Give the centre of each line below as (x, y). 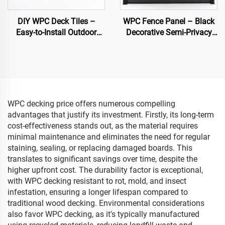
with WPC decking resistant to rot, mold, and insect (97, 181)
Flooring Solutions (56, 43)
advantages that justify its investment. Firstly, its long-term (111, 115)
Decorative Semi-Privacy (169, 32)
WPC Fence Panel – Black (169, 21)
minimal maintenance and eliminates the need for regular (109, 137)
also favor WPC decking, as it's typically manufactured (103, 214)
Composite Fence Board (169, 43)
